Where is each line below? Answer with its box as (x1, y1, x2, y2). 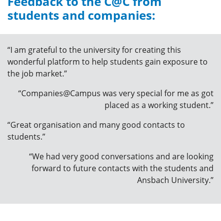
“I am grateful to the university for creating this (7, 44, 181, 55)
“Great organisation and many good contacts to (7, 119, 185, 130)
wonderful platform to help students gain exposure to (7, 56, 208, 67)
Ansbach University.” (137, 174, 214, 185)
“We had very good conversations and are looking (29, 150, 214, 162)
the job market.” (7, 68, 69, 79)
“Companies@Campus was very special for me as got (18, 87, 214, 99)
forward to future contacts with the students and (32, 162, 214, 174)
